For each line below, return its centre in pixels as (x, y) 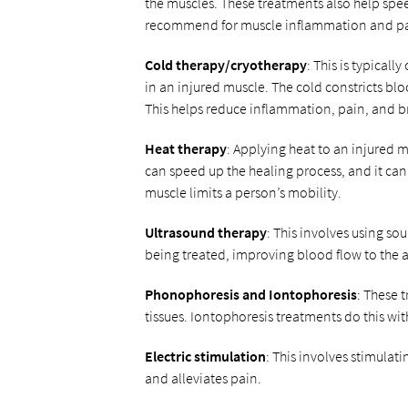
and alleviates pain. (203, 378)
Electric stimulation (205, 356)
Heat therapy (185, 148)
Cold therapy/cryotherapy (225, 65)
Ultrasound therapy (205, 232)
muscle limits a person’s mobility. (243, 192)
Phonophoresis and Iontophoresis (250, 294)
